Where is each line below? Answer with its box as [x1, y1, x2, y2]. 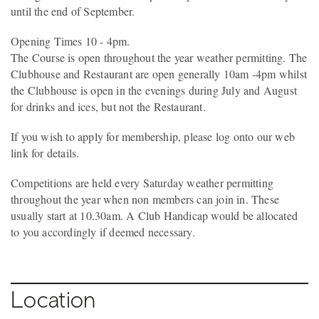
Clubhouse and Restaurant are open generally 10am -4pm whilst [11, 66, 308, 81]
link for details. [11, 145, 80, 160]
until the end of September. [11, 3, 135, 19]
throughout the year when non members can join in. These [11, 192, 280, 207]
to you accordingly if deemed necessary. [11, 224, 195, 240]
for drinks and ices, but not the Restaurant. [11, 98, 206, 114]
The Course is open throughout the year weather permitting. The [11, 49, 308, 65]
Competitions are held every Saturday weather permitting [11, 175, 274, 191]
